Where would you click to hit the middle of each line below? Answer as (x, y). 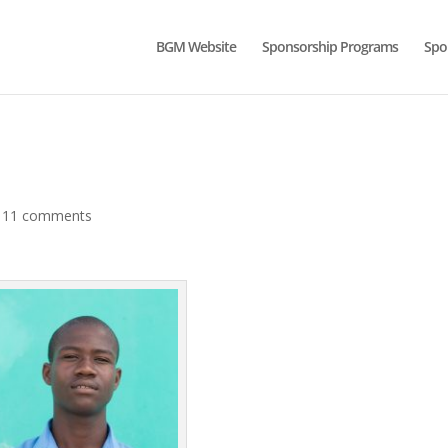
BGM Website (196, 46)
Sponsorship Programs (330, 46)
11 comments (47, 215)
